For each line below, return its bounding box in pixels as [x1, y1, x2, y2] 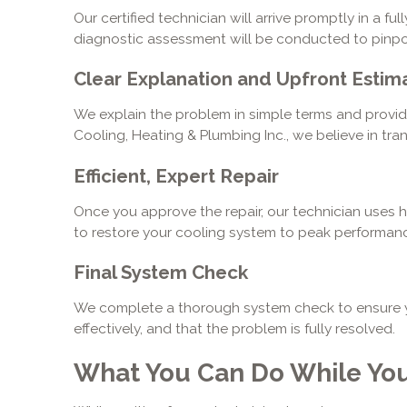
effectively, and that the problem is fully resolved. [73, 320, 395, 338]
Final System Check [73, 262, 248, 284]
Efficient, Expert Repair [73, 164, 279, 187]
